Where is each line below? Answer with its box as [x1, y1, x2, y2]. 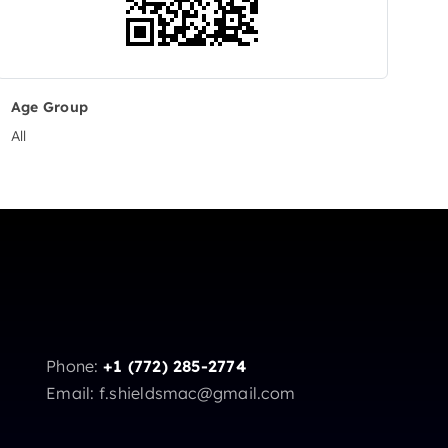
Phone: [46, 356, 103, 377]
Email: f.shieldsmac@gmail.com [46, 383, 296, 404]
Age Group [11, 98, 89, 117]
